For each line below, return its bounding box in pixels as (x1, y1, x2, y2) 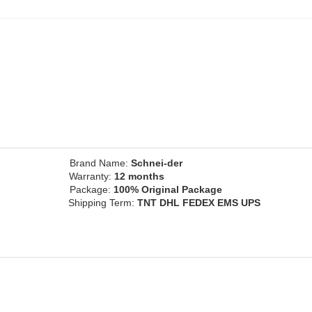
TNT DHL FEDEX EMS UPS (137, 196, 260, 208)
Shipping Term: (68, 196, 137, 208)
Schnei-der (131, 157, 182, 169)
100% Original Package (114, 183, 222, 195)
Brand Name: (70, 157, 131, 169)
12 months (114, 170, 164, 182)
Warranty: (69, 170, 114, 182)
